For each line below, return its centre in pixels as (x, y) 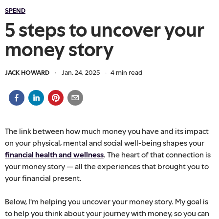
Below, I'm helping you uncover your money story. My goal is (107, 201)
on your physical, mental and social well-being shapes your (105, 142)
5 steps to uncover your (105, 29)
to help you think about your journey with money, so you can (107, 213)
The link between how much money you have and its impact (107, 131)
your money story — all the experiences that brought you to (107, 166)
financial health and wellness (54, 154)
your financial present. (43, 178)
